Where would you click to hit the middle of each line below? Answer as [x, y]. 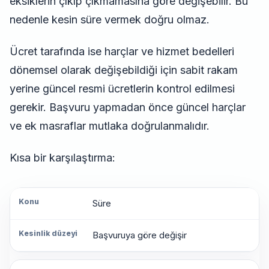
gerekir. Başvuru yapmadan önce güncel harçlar [128, 107]
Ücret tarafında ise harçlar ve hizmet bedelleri [122, 52]
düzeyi [34, 249]
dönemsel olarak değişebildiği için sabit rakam [124, 70]
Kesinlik [36, 236]
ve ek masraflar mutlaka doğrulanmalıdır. [110, 126]
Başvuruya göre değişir [139, 235]
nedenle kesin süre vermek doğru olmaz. [110, 20]
